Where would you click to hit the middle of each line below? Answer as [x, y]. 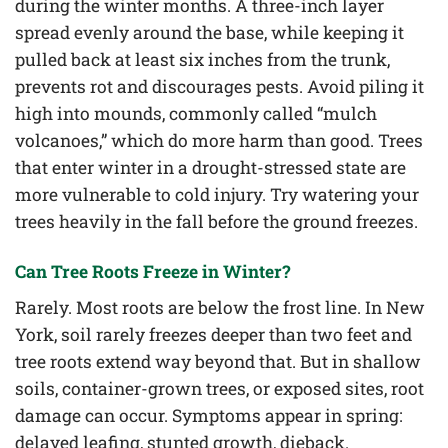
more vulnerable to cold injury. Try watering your [217, 195]
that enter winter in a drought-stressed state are [210, 168]
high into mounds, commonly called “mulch [196, 114]
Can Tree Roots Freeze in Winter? [152, 271]
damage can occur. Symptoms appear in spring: [209, 415]
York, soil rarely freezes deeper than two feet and [213, 334]
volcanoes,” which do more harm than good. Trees [219, 141]
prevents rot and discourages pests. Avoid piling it [219, 87]
